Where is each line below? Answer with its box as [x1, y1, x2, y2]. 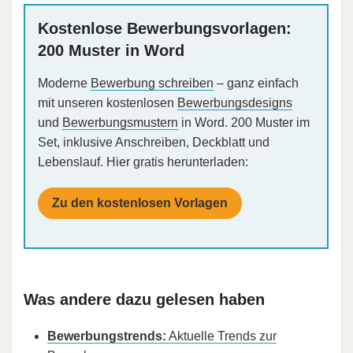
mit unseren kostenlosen [38, 96, 177, 110]
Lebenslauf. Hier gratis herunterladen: [38, 155, 248, 169]
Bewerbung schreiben [91, 76, 214, 91]
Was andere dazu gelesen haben [24, 291, 265, 309]
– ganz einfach [214, 76, 299, 91]
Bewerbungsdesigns [177, 96, 292, 110]
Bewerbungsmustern [62, 116, 178, 130]
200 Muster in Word [38, 42, 184, 60]
